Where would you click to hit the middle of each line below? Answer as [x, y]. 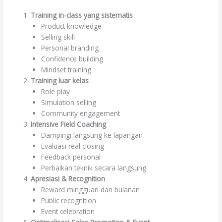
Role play [55, 92]
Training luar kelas [60, 81]
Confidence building [72, 59]
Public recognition [68, 201]
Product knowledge [71, 26]
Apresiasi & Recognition [68, 179]
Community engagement [80, 113]
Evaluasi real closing [72, 146]
